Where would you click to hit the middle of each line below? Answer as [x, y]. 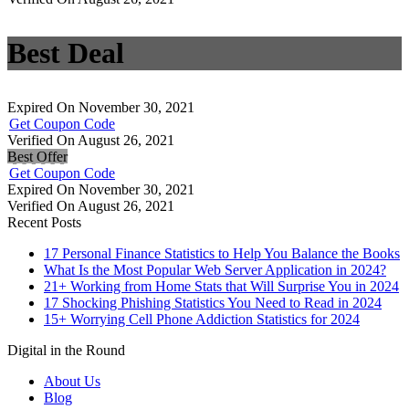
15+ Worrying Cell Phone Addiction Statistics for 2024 [202, 320]
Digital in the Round [66, 351]
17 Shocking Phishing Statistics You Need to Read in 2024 [213, 303]
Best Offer [37, 157]
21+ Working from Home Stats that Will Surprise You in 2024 [221, 287]
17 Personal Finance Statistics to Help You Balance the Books [222, 254]
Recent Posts [44, 223]
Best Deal [66, 53]
